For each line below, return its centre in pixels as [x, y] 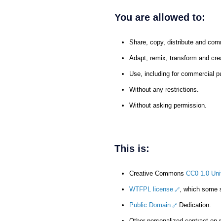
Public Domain [150, 205]
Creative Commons [158, 174]
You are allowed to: [160, 18]
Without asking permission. [168, 106]
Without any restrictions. [164, 90]
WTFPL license [151, 189]
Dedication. [194, 205]
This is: [132, 149]
